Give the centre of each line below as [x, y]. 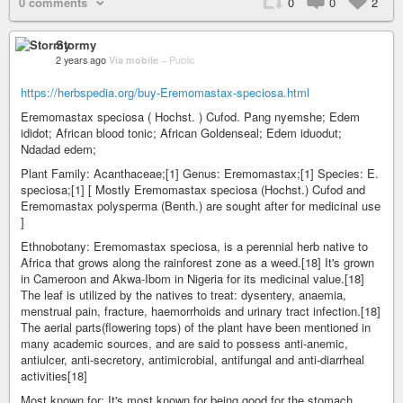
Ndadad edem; [58, 149]
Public [182, 60]
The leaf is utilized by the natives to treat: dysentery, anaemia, [184, 295]
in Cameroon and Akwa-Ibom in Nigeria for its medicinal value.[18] [193, 278]
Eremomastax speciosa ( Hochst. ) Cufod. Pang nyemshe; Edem [190, 116]
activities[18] [54, 376]
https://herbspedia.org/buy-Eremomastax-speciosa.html [165, 92]
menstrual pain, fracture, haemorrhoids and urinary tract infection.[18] [201, 311]
